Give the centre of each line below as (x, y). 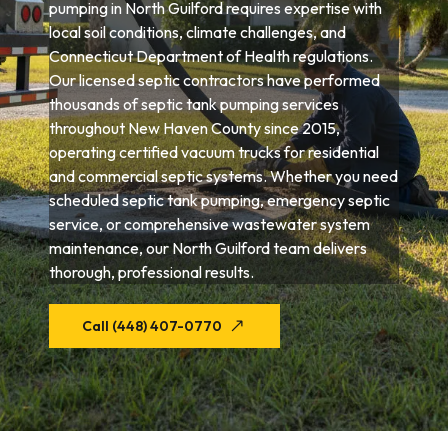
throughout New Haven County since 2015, (195, 128)
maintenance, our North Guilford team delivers (208, 248)
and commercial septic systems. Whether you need (224, 176)
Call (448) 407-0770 (152, 326)
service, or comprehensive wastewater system (210, 224)
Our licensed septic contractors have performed (215, 80)
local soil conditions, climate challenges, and (198, 32)
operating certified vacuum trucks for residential (214, 152)
